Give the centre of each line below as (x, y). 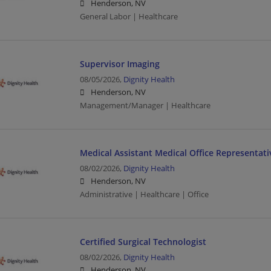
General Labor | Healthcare (129, 16)
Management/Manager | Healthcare (145, 105)
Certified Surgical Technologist (143, 241)
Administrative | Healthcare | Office (144, 194)
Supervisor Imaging (119, 64)
